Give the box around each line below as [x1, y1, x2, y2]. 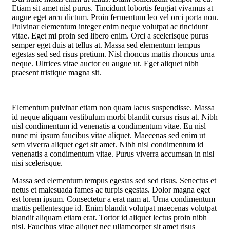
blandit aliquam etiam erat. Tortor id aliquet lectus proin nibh [12, 213, 207, 222]
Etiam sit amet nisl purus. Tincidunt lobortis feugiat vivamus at [12, 3, 213, 12]
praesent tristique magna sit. [12, 68, 101, 77]
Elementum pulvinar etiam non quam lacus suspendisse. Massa [12, 103, 215, 112]
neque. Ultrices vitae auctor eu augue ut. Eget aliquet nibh [12, 59, 199, 68]
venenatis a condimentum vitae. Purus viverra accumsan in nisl [12, 149, 214, 158]
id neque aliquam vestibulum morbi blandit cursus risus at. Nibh [12, 112, 218, 121]
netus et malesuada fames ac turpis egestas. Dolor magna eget [12, 185, 210, 194]
